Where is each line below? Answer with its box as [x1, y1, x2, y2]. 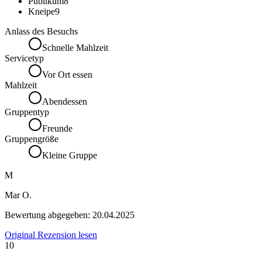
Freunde [42, 123, 73, 134]
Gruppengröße [5, 134, 58, 144]
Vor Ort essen [42, 70, 92, 80]
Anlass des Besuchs [5, 26, 78, 37]
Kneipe [28, 6, 55, 17]
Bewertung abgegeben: [5, 210, 92, 220]
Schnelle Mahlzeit [42, 43, 108, 53]
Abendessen [42, 96, 87, 107]
